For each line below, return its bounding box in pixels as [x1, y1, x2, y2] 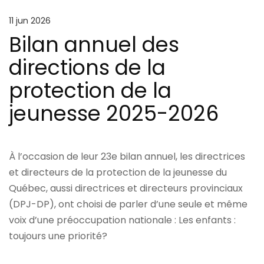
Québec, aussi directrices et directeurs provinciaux [9, 181, 243, 195]
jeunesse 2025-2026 [9, 98, 219, 128]
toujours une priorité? [9, 229, 108, 243]
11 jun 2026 [9, 14, 51, 27]
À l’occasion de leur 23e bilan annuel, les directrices [9, 149, 246, 163]
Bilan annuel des [9, 29, 180, 59]
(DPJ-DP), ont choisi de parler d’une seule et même [9, 197, 248, 211]
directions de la [9, 52, 166, 82]
